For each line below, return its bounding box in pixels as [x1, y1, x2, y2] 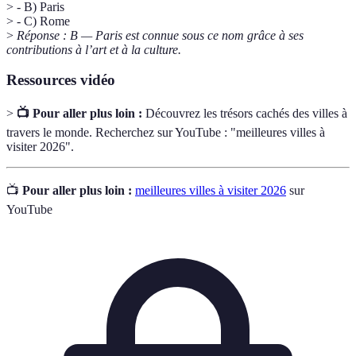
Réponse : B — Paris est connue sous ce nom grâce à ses [17, 28, 304, 42]
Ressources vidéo [6, 72, 115, 89]
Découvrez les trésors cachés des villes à [142, 106, 347, 120]
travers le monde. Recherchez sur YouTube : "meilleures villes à [6, 125, 325, 139]
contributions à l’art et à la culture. [6, 42, 181, 56]
